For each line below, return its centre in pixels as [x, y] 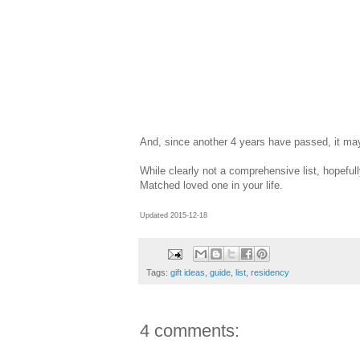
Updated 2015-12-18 [174, 216]
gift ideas [188, 273]
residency [270, 273]
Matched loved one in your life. [211, 186]
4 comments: [190, 331]
